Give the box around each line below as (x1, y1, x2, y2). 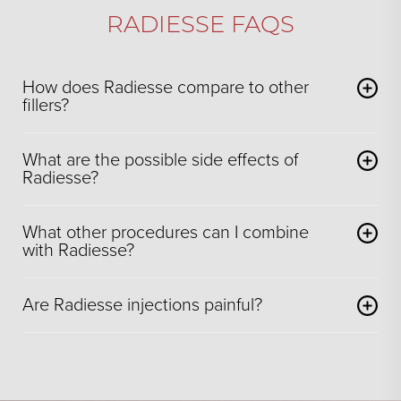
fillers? (22, 94, 69, 116)
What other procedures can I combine (22, 221, 309, 243)
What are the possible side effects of (22, 149, 298, 171)
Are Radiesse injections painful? (22, 294, 262, 316)
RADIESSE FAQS (107, 9, 294, 38)
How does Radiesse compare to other (22, 76, 309, 98)
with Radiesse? (22, 239, 134, 261)
